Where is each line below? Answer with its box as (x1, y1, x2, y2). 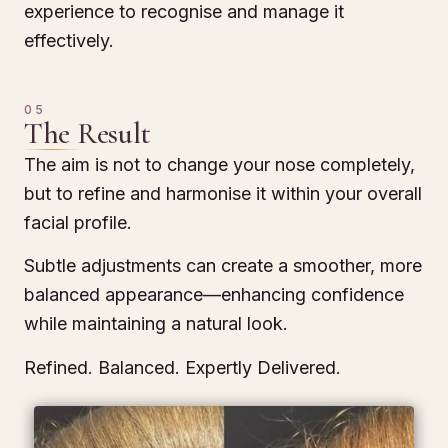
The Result (24, 114, 151, 152)
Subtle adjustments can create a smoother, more (24, 255, 422, 277)
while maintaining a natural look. (24, 313, 288, 335)
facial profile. (24, 211, 132, 233)
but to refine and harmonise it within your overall (24, 182, 422, 204)
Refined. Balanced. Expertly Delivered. (24, 356, 341, 378)
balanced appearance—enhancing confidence (24, 284, 404, 306)
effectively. (24, 30, 114, 52)
